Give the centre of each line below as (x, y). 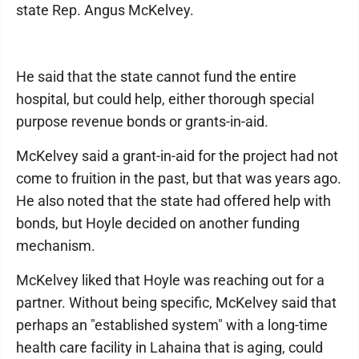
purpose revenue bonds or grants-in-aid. (144, 121)
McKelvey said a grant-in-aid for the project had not (177, 156)
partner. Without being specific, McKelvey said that (176, 303)
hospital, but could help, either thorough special (165, 99)
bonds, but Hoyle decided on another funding (158, 223)
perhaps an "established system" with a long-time (172, 325)
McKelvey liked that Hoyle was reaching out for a (170, 280)
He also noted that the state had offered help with (173, 201)
